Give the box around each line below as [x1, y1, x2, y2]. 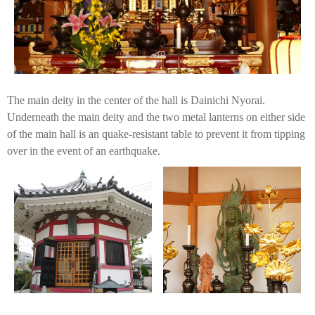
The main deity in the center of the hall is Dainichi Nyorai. [7, 94, 265, 107]
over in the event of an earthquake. [7, 145, 160, 157]
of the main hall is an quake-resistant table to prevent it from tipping [7, 128, 305, 141]
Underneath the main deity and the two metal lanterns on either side [7, 111, 305, 124]
